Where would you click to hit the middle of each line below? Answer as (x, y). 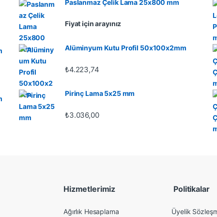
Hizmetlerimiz (90, 189)
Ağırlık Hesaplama (91, 211)
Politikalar (191, 189)
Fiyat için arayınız (93, 23)
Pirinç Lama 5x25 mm (100, 93)
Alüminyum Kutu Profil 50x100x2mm (126, 48)
